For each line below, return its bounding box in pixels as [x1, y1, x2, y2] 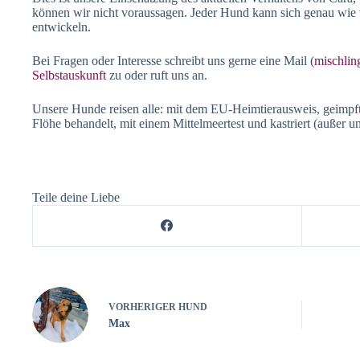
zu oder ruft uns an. [106, 67, 207, 82]
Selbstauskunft [32, 67, 106, 82]
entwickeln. [32, 19, 94, 34]
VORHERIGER [108, 301, 178, 313]
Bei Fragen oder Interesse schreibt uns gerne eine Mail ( [32, 53, 314, 67]
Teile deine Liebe [32, 190, 120, 204]
